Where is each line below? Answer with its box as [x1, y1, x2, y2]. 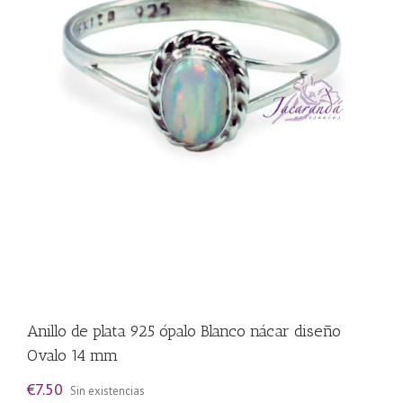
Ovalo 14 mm [27, 345, 118, 365]
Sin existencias [70, 382, 145, 399]
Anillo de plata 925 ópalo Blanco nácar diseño [27, 320, 341, 341]
